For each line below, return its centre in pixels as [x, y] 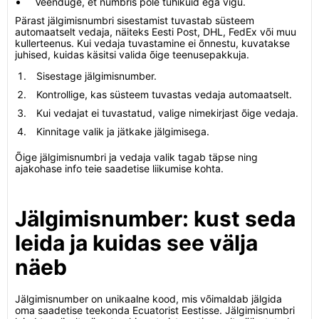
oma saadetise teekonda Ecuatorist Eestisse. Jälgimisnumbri [155, 310]
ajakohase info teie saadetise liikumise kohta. [119, 168]
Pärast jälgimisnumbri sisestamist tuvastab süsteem [135, 20]
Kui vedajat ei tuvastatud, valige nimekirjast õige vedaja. [167, 113]
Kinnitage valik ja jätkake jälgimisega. [123, 131]
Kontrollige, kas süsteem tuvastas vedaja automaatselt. [164, 94]
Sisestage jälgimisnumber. [96, 76]
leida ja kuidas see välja [136, 243]
